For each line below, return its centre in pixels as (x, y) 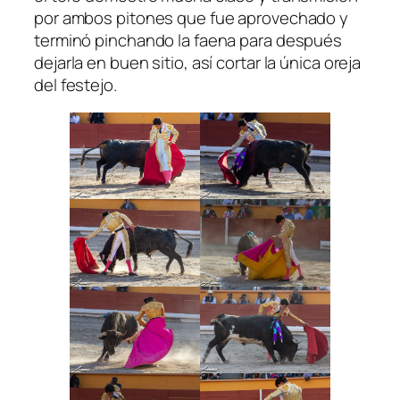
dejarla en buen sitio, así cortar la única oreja (198, 62)
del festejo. (75, 84)
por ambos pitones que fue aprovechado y (192, 17)
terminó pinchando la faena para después (188, 40)
